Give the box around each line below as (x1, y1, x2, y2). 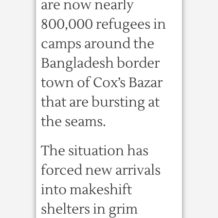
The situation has (41, 142, 148, 160)
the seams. (41, 113, 106, 130)
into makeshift (41, 181, 132, 199)
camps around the (41, 35, 154, 53)
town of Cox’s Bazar (41, 74, 163, 91)
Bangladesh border (41, 54, 160, 72)
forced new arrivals (41, 162, 161, 179)
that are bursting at (41, 93, 160, 111)
